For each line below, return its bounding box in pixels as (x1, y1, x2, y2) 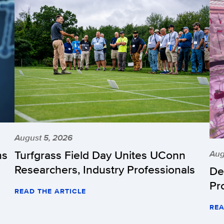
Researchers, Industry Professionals (14, 161, 195, 178)
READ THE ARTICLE (14, 186, 86, 196)
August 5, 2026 (14, 131, 72, 144)
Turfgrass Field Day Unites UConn (14, 146, 185, 163)
